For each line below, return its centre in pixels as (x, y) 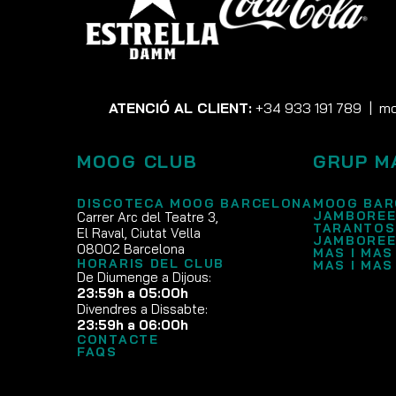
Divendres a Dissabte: (142, 309)
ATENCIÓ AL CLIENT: (180, 108)
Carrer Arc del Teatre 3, (148, 217)
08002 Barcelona (131, 249)
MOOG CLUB (137, 162)
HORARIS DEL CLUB (151, 264)
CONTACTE (118, 340)
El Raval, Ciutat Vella (139, 233)
